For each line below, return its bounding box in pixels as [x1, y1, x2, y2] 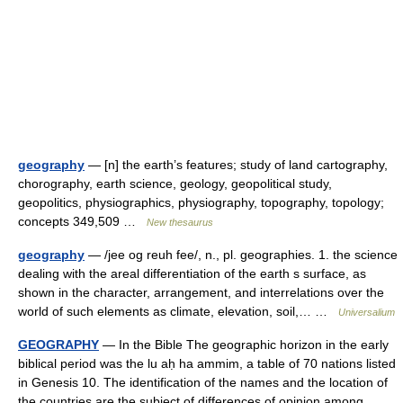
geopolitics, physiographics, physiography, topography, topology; [18, 195, 384, 210]
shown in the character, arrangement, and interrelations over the [18, 285, 384, 300]
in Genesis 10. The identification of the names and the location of [18, 375, 388, 390]
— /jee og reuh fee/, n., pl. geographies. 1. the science [85, 247, 398, 262]
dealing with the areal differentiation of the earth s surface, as [18, 266, 366, 281]
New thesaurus [147, 217, 213, 228]
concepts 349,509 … [18, 214, 147, 228]
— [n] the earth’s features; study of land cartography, [85, 157, 388, 172]
